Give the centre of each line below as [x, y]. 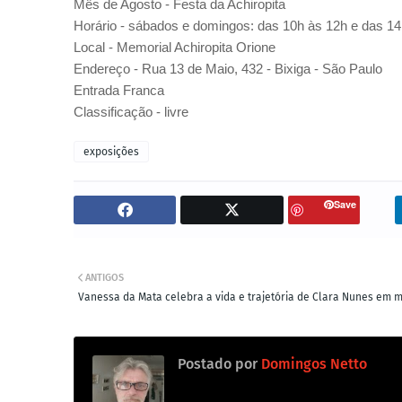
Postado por [218, 364]
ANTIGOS [105, 278]
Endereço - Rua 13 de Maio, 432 [168, 69]
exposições [111, 152]
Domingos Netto [312, 364]
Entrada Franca [119, 90]
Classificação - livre [131, 112]
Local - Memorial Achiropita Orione [175, 47]
